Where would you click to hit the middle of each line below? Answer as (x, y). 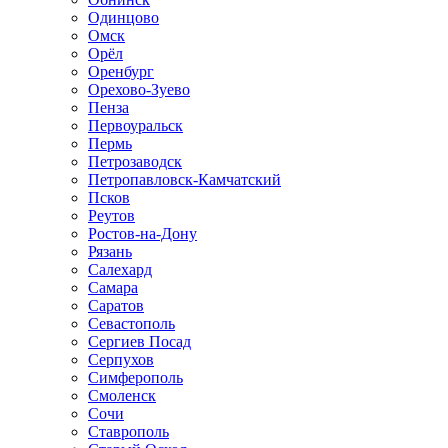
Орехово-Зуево (139, 89)
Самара (113, 287)
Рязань (110, 251)
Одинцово (123, 17)
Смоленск (122, 395)
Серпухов (121, 359)
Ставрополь (128, 431)
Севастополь (131, 323)
